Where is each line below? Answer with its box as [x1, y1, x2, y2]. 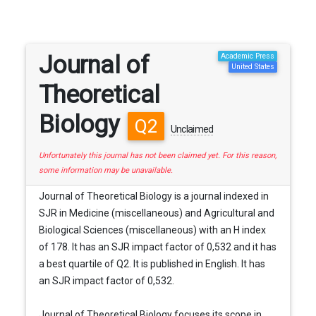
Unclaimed [170, 123, 214, 135]
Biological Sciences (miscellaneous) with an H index [38, 224, 266, 236]
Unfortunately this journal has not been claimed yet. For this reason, [38, 151, 276, 161]
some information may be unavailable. [38, 166, 173, 176]
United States [231, 61, 274, 71]
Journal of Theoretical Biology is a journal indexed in [38, 190, 269, 202]
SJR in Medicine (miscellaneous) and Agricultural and [38, 207, 274, 219]
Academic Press [220, 51, 274, 61]
